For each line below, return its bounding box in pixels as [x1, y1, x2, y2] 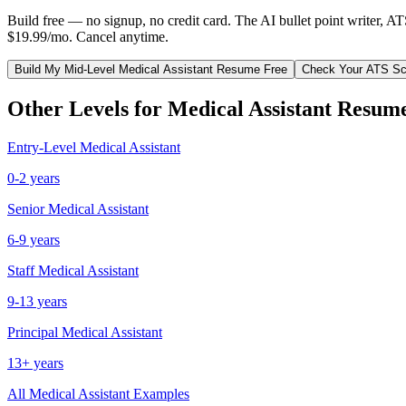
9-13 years [7, 293, 67, 309]
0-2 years [7, 169, 60, 186]
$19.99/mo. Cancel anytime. [7, 28, 169, 44]
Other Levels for [7, 96, 168, 121]
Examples [130, 385, 189, 401]
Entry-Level [7, 139, 76, 155]
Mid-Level [64, 62, 115, 76]
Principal [7, 324, 58, 340]
